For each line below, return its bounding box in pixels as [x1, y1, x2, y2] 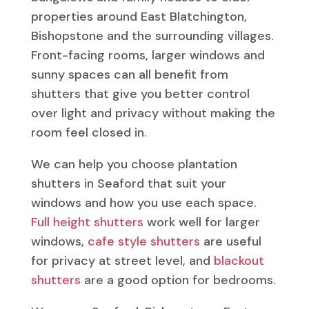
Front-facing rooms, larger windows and [30, 46, 265, 63]
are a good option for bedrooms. [80, 271, 276, 288]
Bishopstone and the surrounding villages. [30, 27, 274, 44]
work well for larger [143, 213, 260, 230]
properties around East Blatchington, [30, 8, 247, 25]
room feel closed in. [30, 123, 147, 141]
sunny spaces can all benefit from [30, 66, 228, 83]
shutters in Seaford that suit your [30, 175, 226, 192]
